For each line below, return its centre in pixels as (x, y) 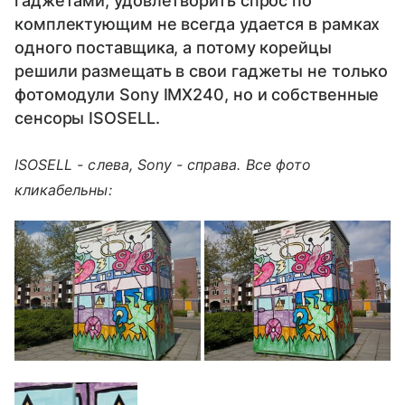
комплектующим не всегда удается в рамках (198, 24)
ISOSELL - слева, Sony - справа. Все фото (163, 165)
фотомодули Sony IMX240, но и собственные (197, 94)
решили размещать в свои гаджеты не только (202, 71)
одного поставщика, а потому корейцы (173, 47)
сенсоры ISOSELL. (87, 118)
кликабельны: (63, 190)
